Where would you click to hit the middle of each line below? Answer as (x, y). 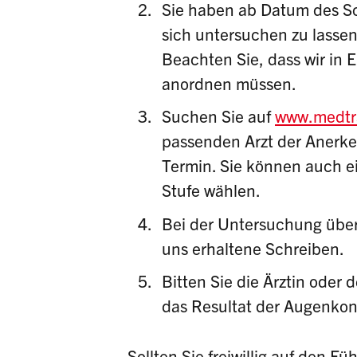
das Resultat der (223, 306)
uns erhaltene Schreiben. (253, 247)
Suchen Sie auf (219, 116)
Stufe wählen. (212, 190)
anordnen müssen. (231, 82)
